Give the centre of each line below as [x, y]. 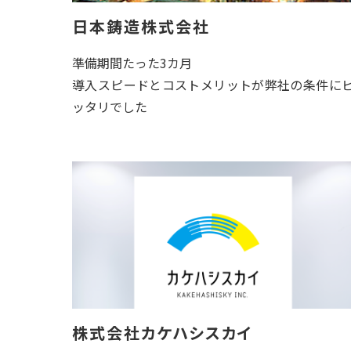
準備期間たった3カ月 [132, 63]
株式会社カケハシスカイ [163, 333]
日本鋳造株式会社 [144, 26]
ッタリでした [110, 107]
